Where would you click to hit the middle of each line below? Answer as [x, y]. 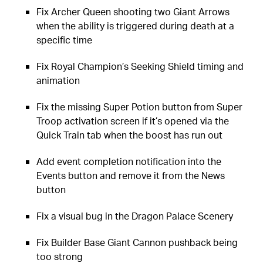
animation [58, 80]
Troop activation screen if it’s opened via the [133, 120]
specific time [65, 39]
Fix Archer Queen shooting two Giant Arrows [133, 11]
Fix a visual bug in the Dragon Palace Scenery [135, 215]
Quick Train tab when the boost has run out [130, 134]
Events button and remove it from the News [131, 175]
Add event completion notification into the [129, 161]
